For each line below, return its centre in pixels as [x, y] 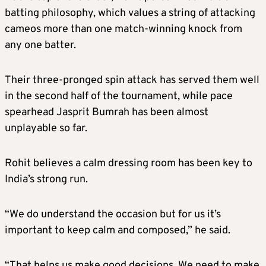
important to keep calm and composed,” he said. [118, 231]
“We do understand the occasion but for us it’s [113, 215]
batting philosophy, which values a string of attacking [130, 14]
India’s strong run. [46, 180]
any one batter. [40, 46]
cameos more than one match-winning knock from [123, 30]
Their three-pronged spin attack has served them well [132, 81]
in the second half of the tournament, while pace [119, 97]
